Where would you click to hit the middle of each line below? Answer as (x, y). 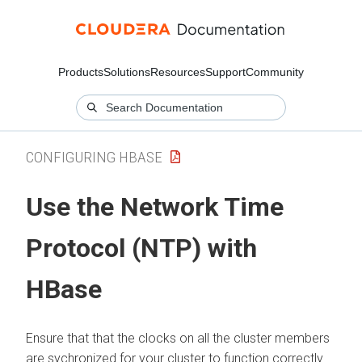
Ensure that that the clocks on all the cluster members (178, 338)
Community (275, 72)
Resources (178, 72)
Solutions (127, 72)
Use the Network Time (155, 207)
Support (225, 72)
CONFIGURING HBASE (94, 157)
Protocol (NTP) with (141, 248)
